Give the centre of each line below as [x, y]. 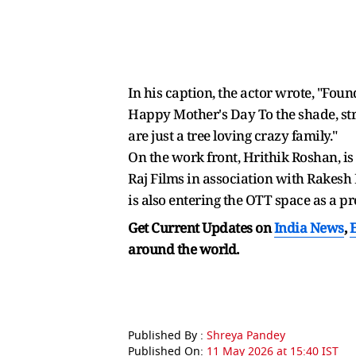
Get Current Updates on [201, 227]
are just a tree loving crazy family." [233, 135]
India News [309, 227]
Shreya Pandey [246, 335]
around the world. [184, 249]
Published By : [167, 335]
